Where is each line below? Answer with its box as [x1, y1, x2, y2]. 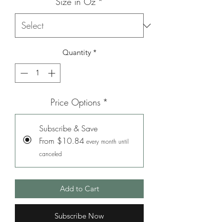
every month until [86, 137, 128, 146]
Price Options [51, 96, 101, 108]
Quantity [62, 48, 91, 57]
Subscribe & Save [39, 122, 98, 134]
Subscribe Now [55, 211, 104, 221]
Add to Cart [59, 183, 99, 193]
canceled [39, 149, 62, 158]
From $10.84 [39, 135, 84, 146]
